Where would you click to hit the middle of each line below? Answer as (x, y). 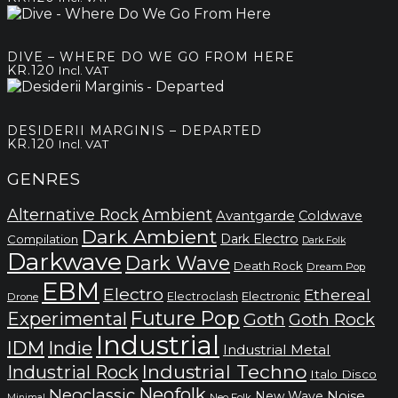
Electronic (271, 296)
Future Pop (185, 318)
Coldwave (330, 216)
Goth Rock (332, 320)
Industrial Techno (224, 372)
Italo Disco (343, 374)
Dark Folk (324, 241)
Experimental (67, 319)
